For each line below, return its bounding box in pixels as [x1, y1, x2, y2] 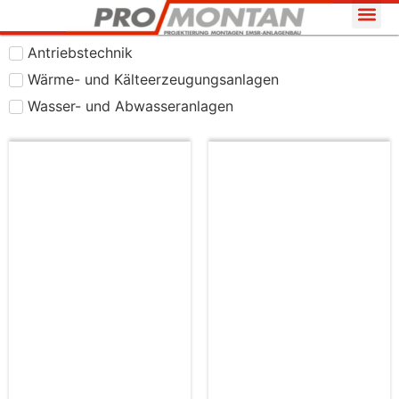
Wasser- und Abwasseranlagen [28, 96, 233, 115]
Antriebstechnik [28, 43, 133, 61]
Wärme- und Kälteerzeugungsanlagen [28, 69, 279, 88]
